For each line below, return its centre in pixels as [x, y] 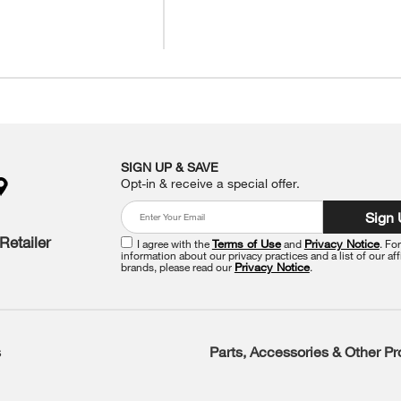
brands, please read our [177, 266]
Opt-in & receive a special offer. [210, 183]
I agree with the [174, 243]
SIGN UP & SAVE [169, 166]
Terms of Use [246, 243]
